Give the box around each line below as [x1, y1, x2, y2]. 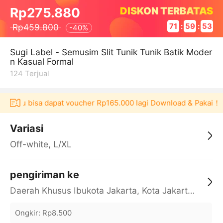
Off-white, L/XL [9, 138, 72, 149]
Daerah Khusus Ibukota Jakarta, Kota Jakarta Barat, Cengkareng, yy [187, 185, 195, 196]
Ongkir [14, 208, 38, 218]
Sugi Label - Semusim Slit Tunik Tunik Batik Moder [9, 46, 212, 57]
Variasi [9, 122, 43, 134]
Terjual [24, 69, 49, 79]
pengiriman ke [9, 169, 79, 181]
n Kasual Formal [9, 56, 74, 67]
